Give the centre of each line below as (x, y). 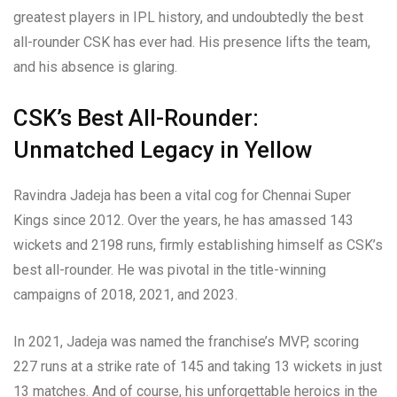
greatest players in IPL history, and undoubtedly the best (188, 18)
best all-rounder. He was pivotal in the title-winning (170, 270)
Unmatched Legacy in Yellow (163, 150)
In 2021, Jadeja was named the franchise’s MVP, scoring (186, 342)
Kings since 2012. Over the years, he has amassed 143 (183, 221)
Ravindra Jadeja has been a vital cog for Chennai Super (182, 196)
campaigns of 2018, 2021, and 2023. (125, 295)
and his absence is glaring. (95, 67)
